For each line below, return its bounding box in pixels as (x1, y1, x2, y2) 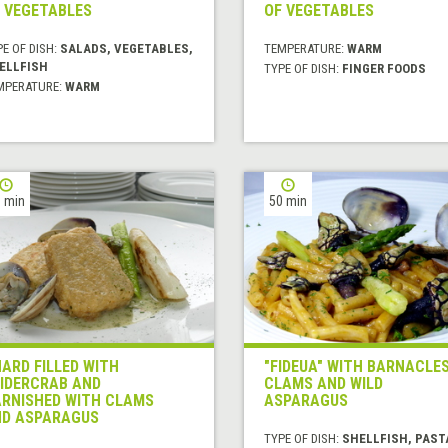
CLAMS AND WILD (263, 374, 383, 394)
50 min (268, 193, 307, 210)
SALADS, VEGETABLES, (59, 41, 193, 57)
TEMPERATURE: (263, 41, 347, 57)
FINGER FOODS (341, 61, 426, 77)
